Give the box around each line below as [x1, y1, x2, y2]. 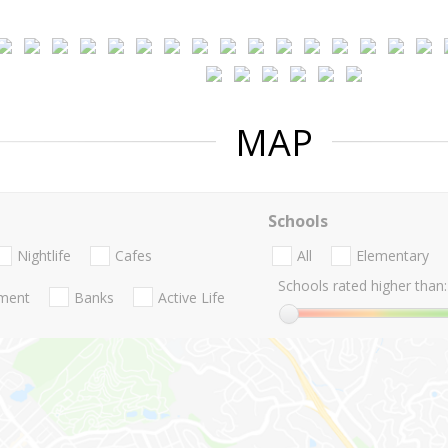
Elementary [355, 246, 429, 266]
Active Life [158, 287, 225, 307]
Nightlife [17, 246, 71, 266]
